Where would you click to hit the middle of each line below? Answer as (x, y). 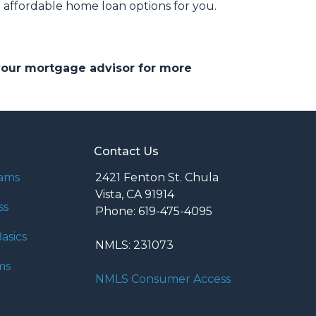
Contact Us (126, 151)
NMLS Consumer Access (163, 279)
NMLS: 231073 (134, 245)
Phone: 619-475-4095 (154, 211)
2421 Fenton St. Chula (157, 177)
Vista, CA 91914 (135, 194)
